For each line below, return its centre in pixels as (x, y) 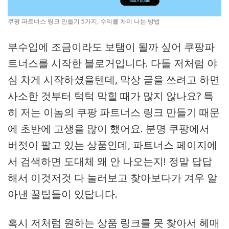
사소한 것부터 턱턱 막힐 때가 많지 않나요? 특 (111, 96)
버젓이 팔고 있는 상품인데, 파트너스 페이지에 (112, 145)
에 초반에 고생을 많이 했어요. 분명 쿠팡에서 (109, 129)
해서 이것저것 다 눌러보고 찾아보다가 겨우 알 (112, 178)
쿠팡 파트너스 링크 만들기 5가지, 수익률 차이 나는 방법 (84, 21)
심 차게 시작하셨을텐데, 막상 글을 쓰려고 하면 (114, 79)
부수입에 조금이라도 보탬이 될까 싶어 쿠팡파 (111, 47)
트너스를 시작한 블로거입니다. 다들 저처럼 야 (112, 63)
